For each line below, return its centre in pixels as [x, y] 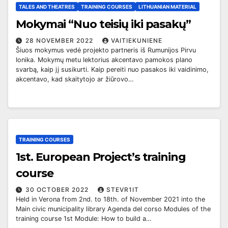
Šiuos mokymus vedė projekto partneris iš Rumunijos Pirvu [106, 50]
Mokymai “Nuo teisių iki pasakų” [103, 24]
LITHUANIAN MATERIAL [167, 6]
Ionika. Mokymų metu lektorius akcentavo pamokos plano [104, 60]
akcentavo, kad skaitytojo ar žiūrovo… [75, 79]
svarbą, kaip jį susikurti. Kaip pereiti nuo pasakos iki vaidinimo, [112, 69]
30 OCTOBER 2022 [58, 190]
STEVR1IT [123, 190]
